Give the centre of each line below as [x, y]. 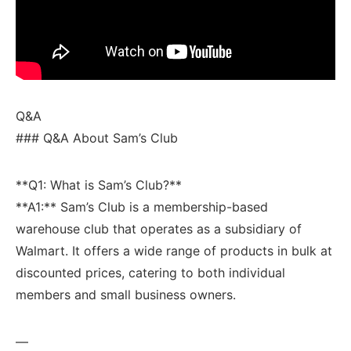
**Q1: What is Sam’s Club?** [99, 185]
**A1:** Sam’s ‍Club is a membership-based [142, 206]
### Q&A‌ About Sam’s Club [97, 138]
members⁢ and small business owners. [126, 294]
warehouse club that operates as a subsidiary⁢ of [159, 228]
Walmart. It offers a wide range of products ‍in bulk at [174, 250]
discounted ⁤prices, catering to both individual [150, 272]
